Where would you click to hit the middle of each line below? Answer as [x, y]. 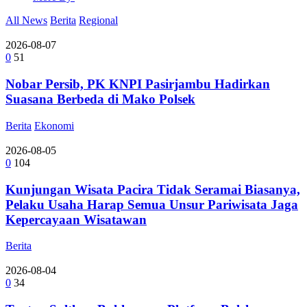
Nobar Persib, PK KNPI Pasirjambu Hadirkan [138, 84]
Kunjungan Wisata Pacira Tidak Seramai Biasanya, [153, 189]
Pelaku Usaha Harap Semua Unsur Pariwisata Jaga [152, 204]
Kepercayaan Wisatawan [76, 219]
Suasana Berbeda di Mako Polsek [100, 99]
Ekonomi [54, 125]
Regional [98, 21]
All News [26, 21]
